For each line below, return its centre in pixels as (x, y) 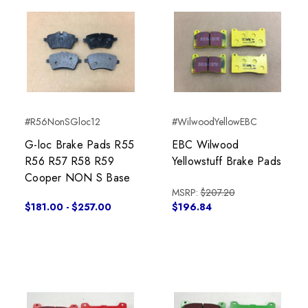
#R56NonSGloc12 (63, 122)
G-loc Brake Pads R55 (79, 145)
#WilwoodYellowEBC (214, 122)
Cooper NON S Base (78, 178)
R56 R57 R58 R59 (69, 162)
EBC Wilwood (205, 145)
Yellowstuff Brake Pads (226, 162)
